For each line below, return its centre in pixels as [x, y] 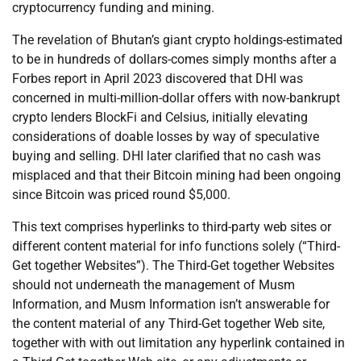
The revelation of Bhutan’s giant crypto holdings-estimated [177, 40]
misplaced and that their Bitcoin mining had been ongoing [176, 176]
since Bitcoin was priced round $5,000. [121, 195]
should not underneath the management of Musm [154, 285]
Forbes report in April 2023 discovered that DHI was [158, 79]
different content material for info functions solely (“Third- [176, 247]
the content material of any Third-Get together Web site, [168, 324]
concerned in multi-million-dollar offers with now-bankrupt [176, 98]
